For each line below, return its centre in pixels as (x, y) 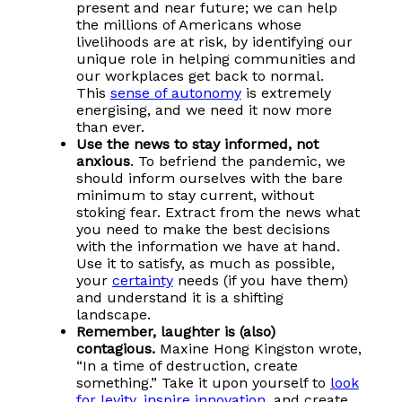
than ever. (110, 127)
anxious (103, 162)
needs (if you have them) (260, 281)
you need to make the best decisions (203, 230)
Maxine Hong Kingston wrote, (258, 349)
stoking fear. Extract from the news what (218, 213)
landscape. (113, 315)
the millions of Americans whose (188, 25)
